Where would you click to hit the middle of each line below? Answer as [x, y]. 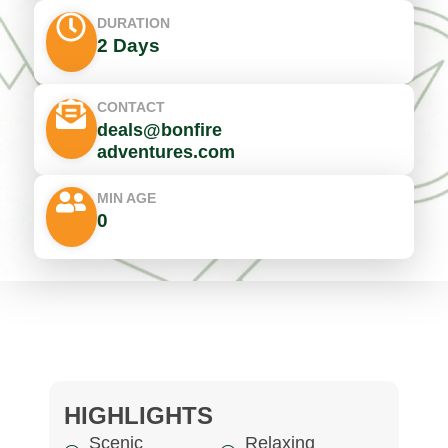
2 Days [128, 45]
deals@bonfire [159, 129]
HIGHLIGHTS [138, 416]
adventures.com [165, 151]
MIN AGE [126, 197]
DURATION [133, 22]
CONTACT [130, 106]
